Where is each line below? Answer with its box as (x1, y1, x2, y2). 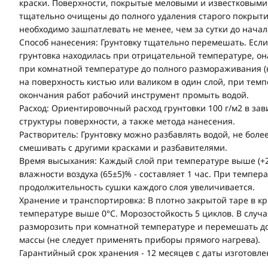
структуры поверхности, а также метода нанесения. (19, 115, 235, 127)
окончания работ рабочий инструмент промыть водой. (19, 89, 249, 100)
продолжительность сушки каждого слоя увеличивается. (19, 181, 255, 193)
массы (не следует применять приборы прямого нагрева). (19, 233, 260, 245)
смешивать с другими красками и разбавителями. (19, 141, 227, 153)
